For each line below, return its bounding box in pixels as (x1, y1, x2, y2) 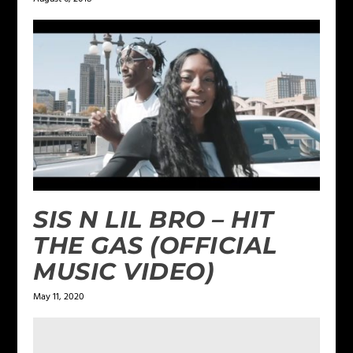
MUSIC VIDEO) (33, 257, 215, 287)
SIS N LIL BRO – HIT (33, 205, 274, 235)
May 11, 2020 (33, 289, 85, 306)
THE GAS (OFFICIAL (33, 231, 277, 261)
